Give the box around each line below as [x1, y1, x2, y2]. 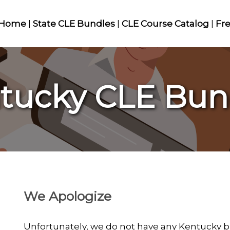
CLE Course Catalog [122, 18, 209, 29]
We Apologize [24, 188, 111, 204]
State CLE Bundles [33, 18, 115, 29]
